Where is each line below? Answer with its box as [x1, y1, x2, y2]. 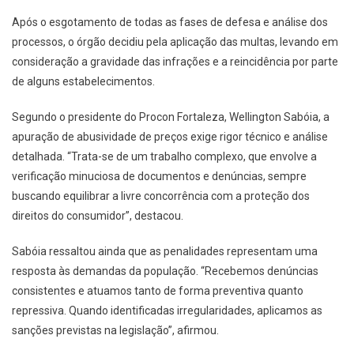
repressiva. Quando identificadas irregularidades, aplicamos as [12, 303, 322, 317]
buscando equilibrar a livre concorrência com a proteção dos [12, 189, 310, 202]
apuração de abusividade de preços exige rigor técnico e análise [12, 130, 328, 143]
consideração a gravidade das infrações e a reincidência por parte [12, 55, 338, 68]
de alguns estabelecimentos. [12, 74, 155, 88]
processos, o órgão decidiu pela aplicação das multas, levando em [12, 35, 338, 48]
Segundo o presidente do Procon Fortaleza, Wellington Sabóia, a [12, 110, 330, 123]
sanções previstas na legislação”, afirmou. [12, 323, 219, 337]
